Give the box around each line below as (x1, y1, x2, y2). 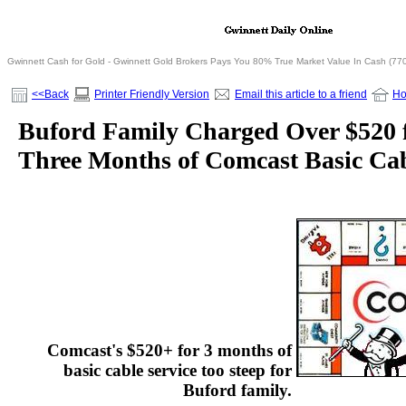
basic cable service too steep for (63, 361, 292, 381)
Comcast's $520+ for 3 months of (47, 341, 292, 361)
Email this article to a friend (235, 88, 367, 101)
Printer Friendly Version (94, 88, 209, 101)
